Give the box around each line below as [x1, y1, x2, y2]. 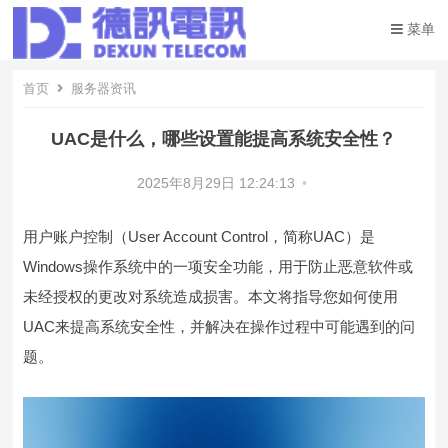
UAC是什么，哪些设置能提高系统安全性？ [51, 129, 397, 149]
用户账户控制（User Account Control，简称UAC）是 [23, 228, 376, 245]
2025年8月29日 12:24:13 [137, 176, 296, 191]
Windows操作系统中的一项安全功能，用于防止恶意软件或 [23, 258, 414, 275]
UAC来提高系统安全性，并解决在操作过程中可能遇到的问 [23, 318, 416, 335]
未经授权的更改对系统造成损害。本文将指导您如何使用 [23, 288, 399, 305]
